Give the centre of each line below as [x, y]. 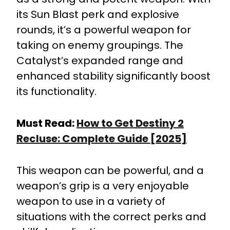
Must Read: [46, 123]
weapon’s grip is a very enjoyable [103, 186]
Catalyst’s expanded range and [100, 60]
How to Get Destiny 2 [130, 123]
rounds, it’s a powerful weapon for [104, 30]
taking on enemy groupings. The [100, 45]
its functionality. [56, 91]
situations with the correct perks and [111, 216]
